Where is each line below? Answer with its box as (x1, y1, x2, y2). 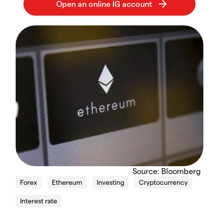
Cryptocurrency (139, 178, 188, 186)
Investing (97, 178, 124, 186)
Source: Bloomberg (132, 166, 201, 175)
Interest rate (20, 197, 57, 205)
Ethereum (52, 178, 82, 186)
